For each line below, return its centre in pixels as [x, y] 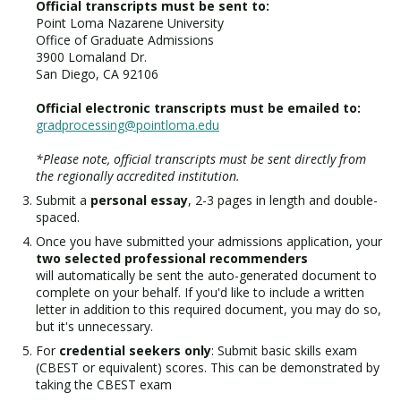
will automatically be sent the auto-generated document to [206, 275]
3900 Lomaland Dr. [91, 57]
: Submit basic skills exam [284, 350]
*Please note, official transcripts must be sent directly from [201, 159]
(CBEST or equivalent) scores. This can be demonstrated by [208, 367]
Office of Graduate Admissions [125, 40]
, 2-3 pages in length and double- [283, 200]
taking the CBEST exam [104, 384]
